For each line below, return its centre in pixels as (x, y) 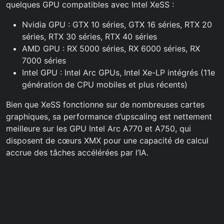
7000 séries (44, 60)
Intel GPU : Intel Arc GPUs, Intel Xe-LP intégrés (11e (118, 72)
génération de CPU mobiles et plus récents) (105, 84)
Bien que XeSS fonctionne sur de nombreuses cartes (105, 104)
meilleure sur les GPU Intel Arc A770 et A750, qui (98, 128)
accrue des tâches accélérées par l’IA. (77, 152)
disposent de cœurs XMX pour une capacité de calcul (107, 140)
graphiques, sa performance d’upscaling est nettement (109, 116)
